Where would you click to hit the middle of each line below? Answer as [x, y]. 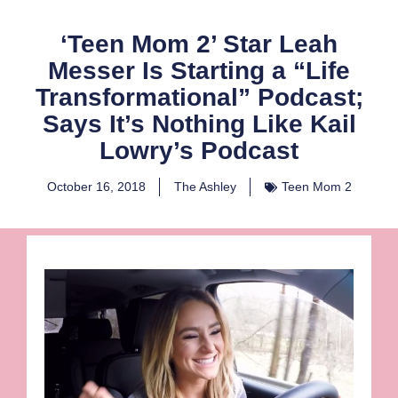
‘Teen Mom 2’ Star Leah [199, 44]
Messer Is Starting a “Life [199, 71]
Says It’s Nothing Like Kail [199, 124]
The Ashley [205, 187]
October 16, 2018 [96, 187]
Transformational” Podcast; [199, 98]
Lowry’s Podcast [199, 151]
